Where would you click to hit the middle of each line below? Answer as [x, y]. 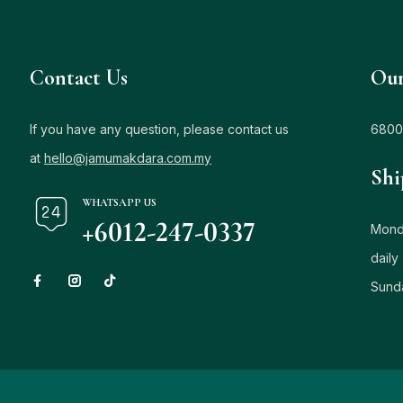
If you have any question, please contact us [159, 129]
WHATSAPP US [119, 202]
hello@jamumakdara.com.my [128, 157]
